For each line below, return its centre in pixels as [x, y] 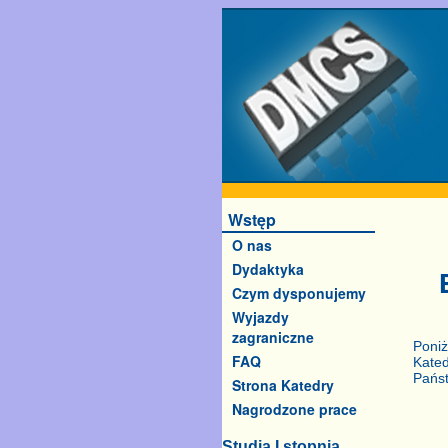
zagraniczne [273, 337]
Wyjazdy [260, 317]
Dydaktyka [268, 269]
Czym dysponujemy [299, 293]
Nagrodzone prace [294, 409]
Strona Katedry [283, 385]
